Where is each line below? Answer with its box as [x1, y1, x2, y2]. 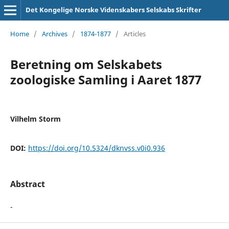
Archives [41, 29, 67, 38]
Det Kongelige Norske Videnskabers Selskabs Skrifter [25, 5, 201, 14]
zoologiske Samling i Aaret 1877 [10, 71, 201, 88]
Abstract [10, 178, 45, 190]
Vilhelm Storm [10, 113, 61, 124]
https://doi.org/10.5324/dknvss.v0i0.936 [28, 143, 165, 153]
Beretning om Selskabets [10, 55, 162, 73]
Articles [123, 29, 146, 38]
